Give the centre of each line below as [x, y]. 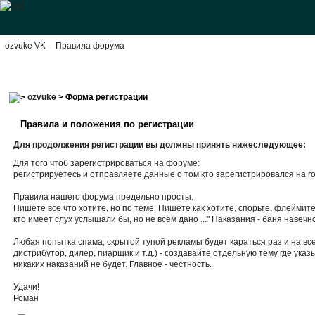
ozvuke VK [25, 46]
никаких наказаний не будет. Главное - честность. [113, 264]
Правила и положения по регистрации [108, 124]
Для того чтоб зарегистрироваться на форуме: [107, 163]
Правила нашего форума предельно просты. [104, 197]
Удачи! [27, 287]
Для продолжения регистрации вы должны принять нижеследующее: [160, 144]
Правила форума [90, 46]
